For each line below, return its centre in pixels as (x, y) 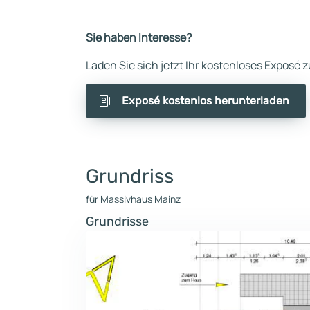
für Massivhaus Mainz (133, 199)
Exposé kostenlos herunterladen (206, 101)
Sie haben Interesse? (139, 37)
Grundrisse (117, 221)
